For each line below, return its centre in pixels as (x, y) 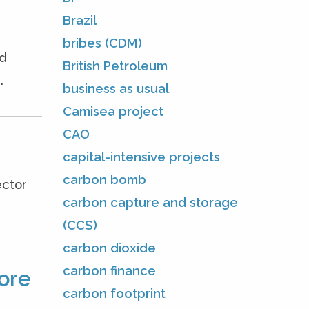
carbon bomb (104, 179)
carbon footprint (114, 293)
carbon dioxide (109, 248)
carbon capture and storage (150, 202)
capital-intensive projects (141, 157)
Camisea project (113, 111)
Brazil (80, 20)
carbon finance (109, 270)
